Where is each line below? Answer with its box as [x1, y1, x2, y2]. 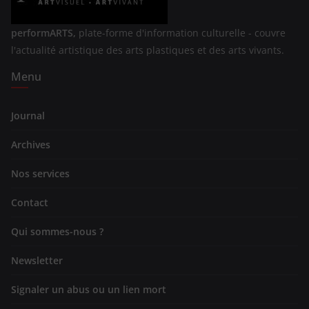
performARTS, [11, 26, 76, 40]
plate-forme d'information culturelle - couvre [76, 26, 286, 40]
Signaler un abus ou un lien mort [11, 283, 166, 297]
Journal [11, 109, 45, 123]
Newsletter [11, 254, 63, 268]
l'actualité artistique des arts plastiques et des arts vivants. [11, 43, 284, 57]
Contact [11, 196, 48, 210]
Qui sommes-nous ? [11, 225, 103, 239]
